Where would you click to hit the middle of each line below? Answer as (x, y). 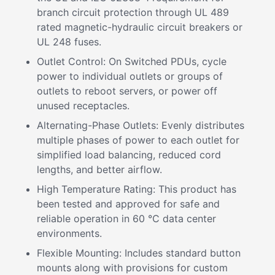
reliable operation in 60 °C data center (126, 219)
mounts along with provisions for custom (132, 268)
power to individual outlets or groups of (130, 76)
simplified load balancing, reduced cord (129, 155)
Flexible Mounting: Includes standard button (139, 253)
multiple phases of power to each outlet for (138, 140)
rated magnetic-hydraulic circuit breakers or (140, 27)
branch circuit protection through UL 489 (133, 12)
